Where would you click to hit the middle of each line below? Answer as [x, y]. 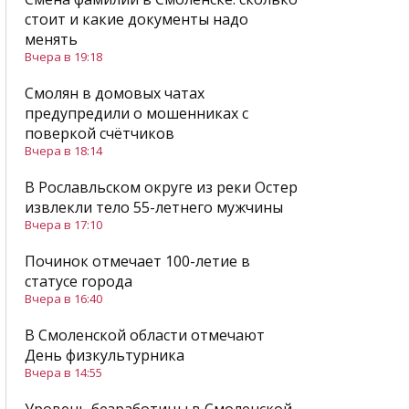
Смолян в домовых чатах [115, 94]
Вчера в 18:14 [63, 151]
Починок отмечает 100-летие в [137, 262]
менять [51, 40]
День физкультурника [105, 356]
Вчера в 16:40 [63, 299]
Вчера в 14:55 [63, 373]
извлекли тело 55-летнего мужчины [154, 208]
